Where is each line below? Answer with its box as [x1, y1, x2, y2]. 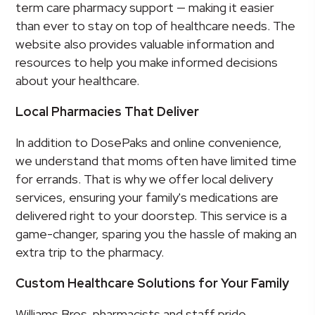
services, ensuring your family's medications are [15, 189, 279, 206]
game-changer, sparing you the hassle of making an [15, 226, 297, 243]
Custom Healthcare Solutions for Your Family [15, 275, 290, 292]
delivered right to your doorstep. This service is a [15, 207, 288, 224]
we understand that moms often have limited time [15, 153, 297, 169]
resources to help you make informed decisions [15, 54, 278, 71]
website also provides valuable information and [15, 36, 275, 53]
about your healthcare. [15, 72, 140, 89]
